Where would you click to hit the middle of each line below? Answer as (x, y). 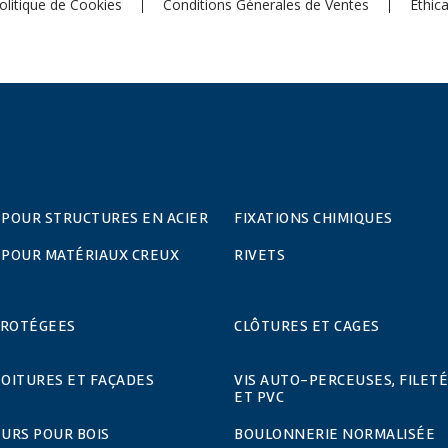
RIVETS (259, 254)
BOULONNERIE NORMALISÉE (334, 433)
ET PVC (259, 396)
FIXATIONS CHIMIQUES (313, 217)
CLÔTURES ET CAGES (307, 325)
